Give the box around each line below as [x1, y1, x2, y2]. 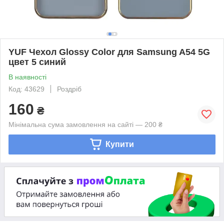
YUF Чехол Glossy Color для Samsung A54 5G [8, 46, 210, 57]
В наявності [8, 72, 46, 81]
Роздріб [57, 84, 81, 93]
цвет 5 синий [8, 56, 66, 67]
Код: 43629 [8, 84, 44, 93]
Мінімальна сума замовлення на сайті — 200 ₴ [8, 120, 162, 128]
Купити [105, 139, 134, 148]
